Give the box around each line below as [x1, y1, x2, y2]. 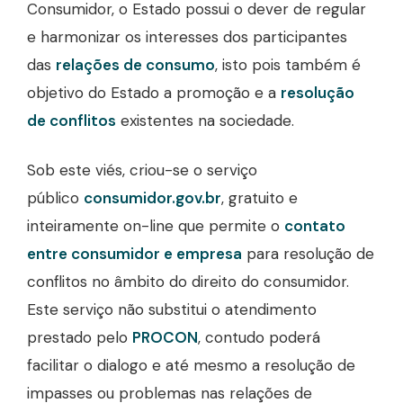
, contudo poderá [198, 327, 320, 347]
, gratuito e [221, 188, 298, 208]
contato [284, 216, 345, 236]
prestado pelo [27, 327, 132, 347]
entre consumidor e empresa [27, 244, 242, 264]
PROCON [132, 327, 198, 347]
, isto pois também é [215, 55, 361, 75]
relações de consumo [56, 55, 215, 75]
